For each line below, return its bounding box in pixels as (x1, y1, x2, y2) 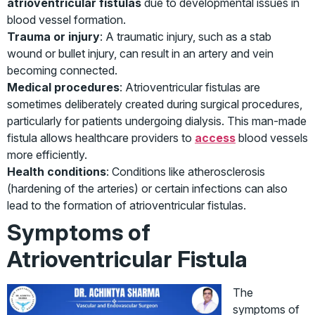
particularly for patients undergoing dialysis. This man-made (7, 114, 307, 129)
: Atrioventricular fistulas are (120, 80, 260, 95)
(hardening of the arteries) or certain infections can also (7, 181, 288, 196)
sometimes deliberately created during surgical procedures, (7, 97, 302, 112)
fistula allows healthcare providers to (7, 131, 195, 146)
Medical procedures (7, 80, 120, 95)
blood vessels (236, 131, 308, 146)
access (195, 131, 236, 146)
